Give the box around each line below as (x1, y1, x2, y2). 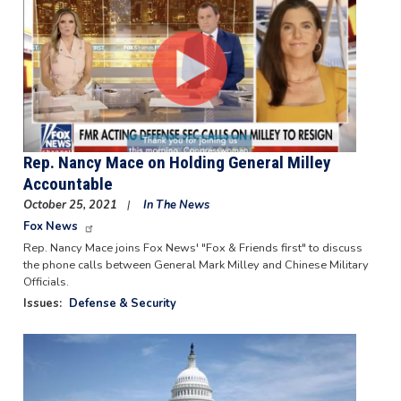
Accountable (22, 174, 113, 195)
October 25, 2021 (22, 196, 120, 213)
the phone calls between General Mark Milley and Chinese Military (22, 256, 369, 273)
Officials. (22, 273, 69, 290)
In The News (142, 196, 209, 213)
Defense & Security (68, 294, 176, 311)
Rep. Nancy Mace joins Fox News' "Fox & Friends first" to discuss (22, 239, 363, 256)
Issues (22, 294, 59, 311)
